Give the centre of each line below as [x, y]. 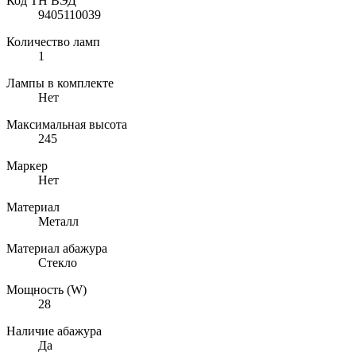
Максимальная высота [67, 124]
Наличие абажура [54, 331]
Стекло [58, 262]
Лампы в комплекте [60, 83]
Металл [58, 221]
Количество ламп [53, 41]
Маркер [27, 165]
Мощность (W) [46, 289]
